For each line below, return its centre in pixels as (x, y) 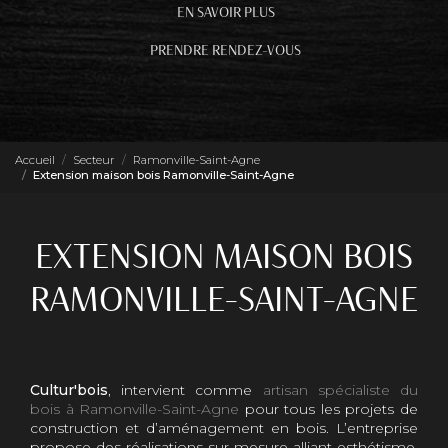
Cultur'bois (69, 390)
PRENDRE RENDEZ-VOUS (226, 50)
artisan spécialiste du (340, 390)
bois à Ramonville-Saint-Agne (135, 409)
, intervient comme (185, 390)
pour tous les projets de (329, 409)
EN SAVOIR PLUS (225, 12)
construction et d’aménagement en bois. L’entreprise (224, 428)
